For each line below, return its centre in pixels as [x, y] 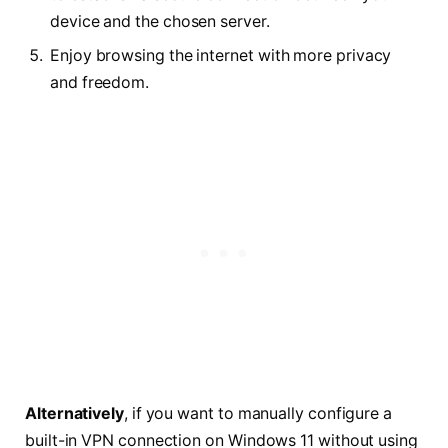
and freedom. [100, 83]
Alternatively [74, 413]
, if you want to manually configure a [258, 413]
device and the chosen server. [160, 22]
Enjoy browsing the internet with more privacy [221, 56]
